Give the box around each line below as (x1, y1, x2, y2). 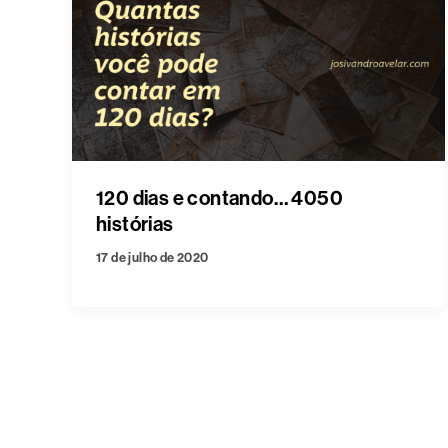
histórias (96, 212, 174, 237)
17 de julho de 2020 (96, 250, 209, 266)
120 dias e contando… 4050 (96, 186, 343, 211)
